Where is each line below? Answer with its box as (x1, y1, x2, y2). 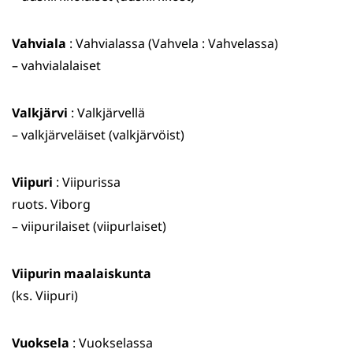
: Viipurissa (53, 173, 121, 191)
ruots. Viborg (12, 195, 91, 214)
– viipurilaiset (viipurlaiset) (12, 217, 166, 236)
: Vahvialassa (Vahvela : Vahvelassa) (66, 35, 278, 53)
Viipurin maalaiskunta (12, 265, 151, 283)
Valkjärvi (12, 104, 68, 122)
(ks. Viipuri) (12, 287, 78, 305)
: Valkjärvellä (68, 104, 145, 122)
